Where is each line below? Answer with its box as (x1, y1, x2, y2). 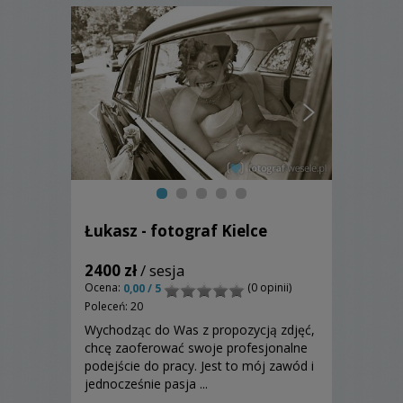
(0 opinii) (245, 280, 291, 296)
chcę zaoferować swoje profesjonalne (85, 339, 308, 357)
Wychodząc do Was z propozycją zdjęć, (85, 321, 315, 339)
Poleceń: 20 (85, 299, 143, 315)
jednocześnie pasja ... (85, 375, 208, 393)
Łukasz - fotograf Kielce (85, 220, 267, 242)
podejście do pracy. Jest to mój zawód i (85, 357, 314, 375)
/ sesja (137, 260, 185, 282)
